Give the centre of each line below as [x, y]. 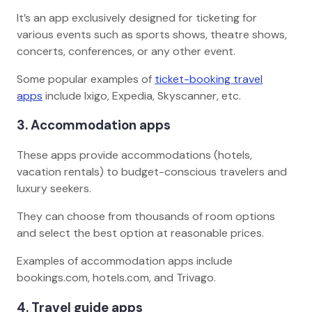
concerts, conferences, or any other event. [127, 51]
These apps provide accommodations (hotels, [134, 155]
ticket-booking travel [209, 79]
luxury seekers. [55, 189]
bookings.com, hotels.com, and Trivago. [119, 278]
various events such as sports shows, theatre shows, [152, 34]
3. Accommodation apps [95, 125]
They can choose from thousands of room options [146, 217]
